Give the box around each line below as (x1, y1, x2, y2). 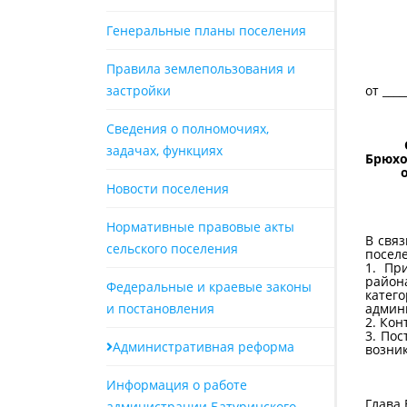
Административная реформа (113, 338, 294, 355)
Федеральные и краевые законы (106, 278, 312, 295)
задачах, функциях (106, 142, 223, 159)
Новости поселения (106, 180, 229, 197)
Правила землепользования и (106, 60, 295, 77)
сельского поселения (106, 240, 238, 257)
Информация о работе (106, 376, 247, 393)
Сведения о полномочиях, (106, 120, 269, 137)
